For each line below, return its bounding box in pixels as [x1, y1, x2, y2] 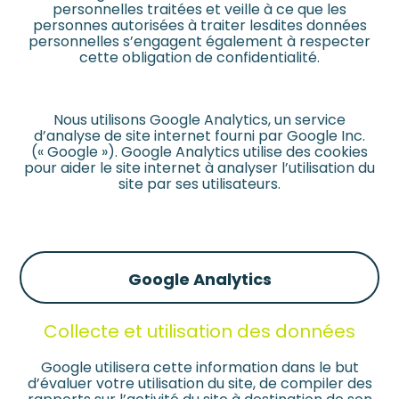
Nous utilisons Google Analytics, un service [53, 110, 346, 131]
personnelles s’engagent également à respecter [28, 31, 370, 53]
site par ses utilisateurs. [118, 174, 281, 195]
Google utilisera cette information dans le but [40, 357, 359, 379]
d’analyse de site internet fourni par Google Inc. [34, 126, 365, 147]
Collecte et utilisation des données [44, 319, 355, 345]
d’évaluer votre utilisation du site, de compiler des [27, 373, 372, 395]
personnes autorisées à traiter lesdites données [32, 15, 367, 37]
